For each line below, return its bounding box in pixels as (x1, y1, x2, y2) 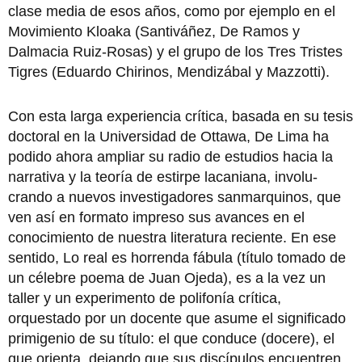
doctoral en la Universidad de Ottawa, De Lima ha (8, 128, 329, 145)
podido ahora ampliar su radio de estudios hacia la (8, 149, 333, 165)
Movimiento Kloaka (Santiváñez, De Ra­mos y (8, 23, 300, 40)
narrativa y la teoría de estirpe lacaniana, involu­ (8, 169, 318, 185)
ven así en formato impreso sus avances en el (8, 209, 305, 225)
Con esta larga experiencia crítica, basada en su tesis (8, 108, 353, 124)
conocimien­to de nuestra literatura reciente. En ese (8, 229, 336, 246)
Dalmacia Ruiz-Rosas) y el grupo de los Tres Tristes (8, 44, 343, 60)
